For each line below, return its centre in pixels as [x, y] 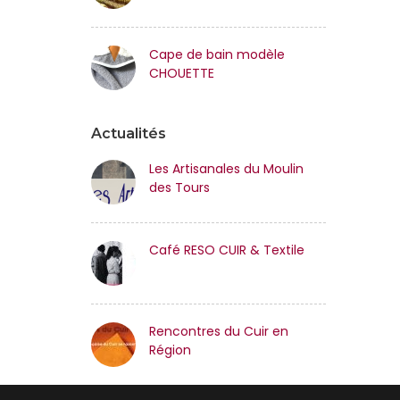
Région [170, 350]
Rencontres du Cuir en [219, 331]
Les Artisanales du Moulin [226, 169]
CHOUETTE [182, 73]
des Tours [179, 187]
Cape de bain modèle [217, 54]
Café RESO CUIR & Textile [227, 250]
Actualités [129, 133]
